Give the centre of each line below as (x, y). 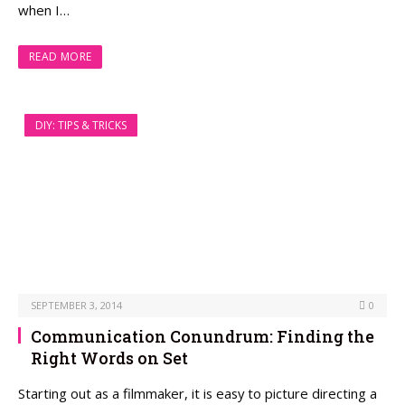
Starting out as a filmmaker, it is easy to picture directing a (198, 393)
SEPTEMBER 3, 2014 (76, 305)
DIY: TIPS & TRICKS (81, 125)
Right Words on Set (109, 358)
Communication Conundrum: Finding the (202, 336)
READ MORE (61, 56)
